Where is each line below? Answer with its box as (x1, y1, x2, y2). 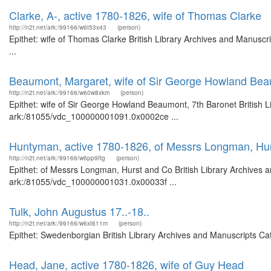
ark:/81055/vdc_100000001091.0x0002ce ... (9, 110, 178, 122)
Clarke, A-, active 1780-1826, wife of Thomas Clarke (9, 7, 261, 23)
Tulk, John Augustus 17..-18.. (9, 203, 149, 219)
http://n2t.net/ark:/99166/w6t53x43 (9, 23, 106, 31)
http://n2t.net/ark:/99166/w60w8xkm (9, 88, 109, 97)
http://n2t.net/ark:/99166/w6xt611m (9, 219, 108, 227)
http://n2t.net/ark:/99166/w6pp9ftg (9, 154, 105, 162)
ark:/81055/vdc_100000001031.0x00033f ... (9, 175, 177, 188)
